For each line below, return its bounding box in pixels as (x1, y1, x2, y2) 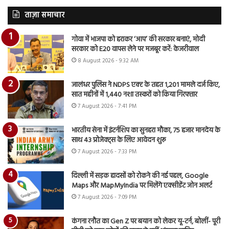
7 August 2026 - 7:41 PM (78, 102, 136, 111)
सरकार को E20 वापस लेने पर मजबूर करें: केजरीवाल (72, 43, 199, 56)
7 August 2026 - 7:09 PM (78, 193, 136, 202)
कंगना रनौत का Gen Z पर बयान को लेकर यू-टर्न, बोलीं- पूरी (72, 216, 220, 228)
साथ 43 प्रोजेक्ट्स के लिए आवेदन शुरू (72, 134, 166, 147)
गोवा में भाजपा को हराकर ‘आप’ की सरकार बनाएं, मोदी (72, 34, 205, 46)
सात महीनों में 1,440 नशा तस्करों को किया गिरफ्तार (72, 89, 197, 101)
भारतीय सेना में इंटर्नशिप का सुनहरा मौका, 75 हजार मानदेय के (72, 125, 220, 137)
